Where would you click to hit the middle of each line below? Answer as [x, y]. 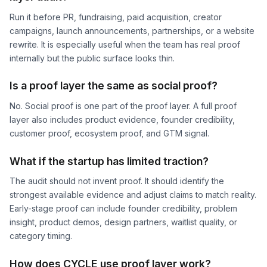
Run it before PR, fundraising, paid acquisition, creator [116, 17]
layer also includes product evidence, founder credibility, [122, 119]
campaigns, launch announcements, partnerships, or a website [132, 30]
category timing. [41, 235]
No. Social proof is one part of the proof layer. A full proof [123, 105]
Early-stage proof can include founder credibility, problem [123, 208]
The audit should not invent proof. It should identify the [117, 181]
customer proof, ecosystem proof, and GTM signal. [109, 133]
